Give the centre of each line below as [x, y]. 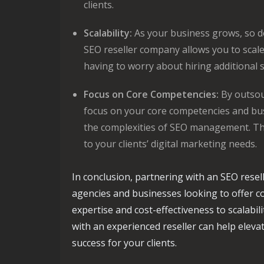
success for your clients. [124, 243]
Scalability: [108, 33]
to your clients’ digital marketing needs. [170, 144]
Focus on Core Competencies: [151, 94]
